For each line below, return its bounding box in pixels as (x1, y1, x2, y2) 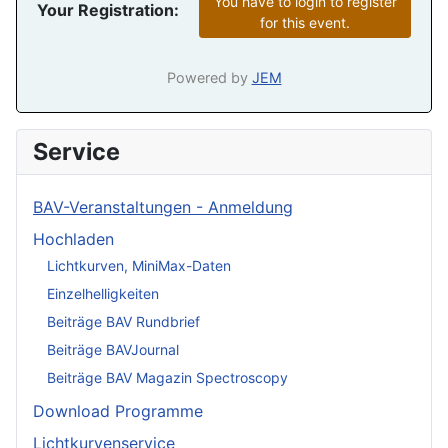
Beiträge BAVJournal (47, 340, 179, 358)
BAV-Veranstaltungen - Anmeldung (33, 197, 293, 218)
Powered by (166, 69, 252, 87)
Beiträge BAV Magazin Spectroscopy (47, 368, 288, 386)
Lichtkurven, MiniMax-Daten (47, 256, 231, 274)
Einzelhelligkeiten (47, 284, 159, 302)
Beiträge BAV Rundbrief (47, 312, 200, 330)
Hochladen (33, 229, 114, 250)
